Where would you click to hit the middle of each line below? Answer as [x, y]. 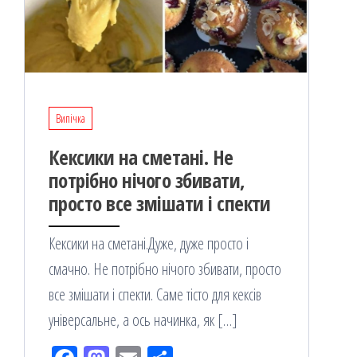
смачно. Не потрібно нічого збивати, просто [165, 269]
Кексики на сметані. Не [141, 157]
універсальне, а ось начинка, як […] [143, 320]
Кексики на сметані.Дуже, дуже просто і [149, 243]
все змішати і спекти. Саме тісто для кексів [155, 294]
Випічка [71, 118]
